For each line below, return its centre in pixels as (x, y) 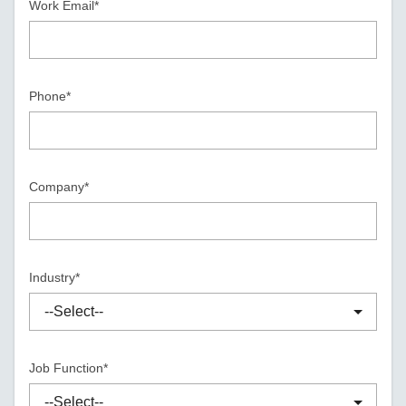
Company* (59, 187)
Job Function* (69, 368)
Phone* (50, 96)
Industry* (55, 277)
